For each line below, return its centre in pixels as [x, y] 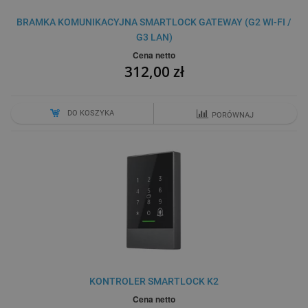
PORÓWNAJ [233, 115]
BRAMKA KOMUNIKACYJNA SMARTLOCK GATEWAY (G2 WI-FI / [154, 22]
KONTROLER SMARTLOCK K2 [154, 282]
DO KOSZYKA [91, 113]
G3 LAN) [154, 37]
